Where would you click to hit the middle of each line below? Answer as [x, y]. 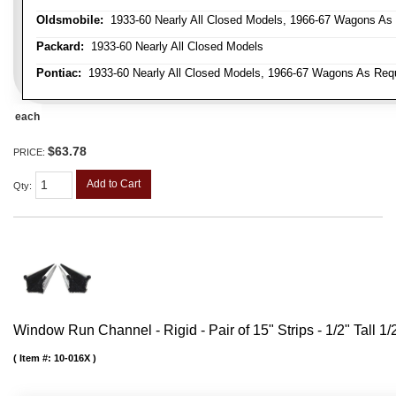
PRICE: [30, 152]
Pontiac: [59, 72]
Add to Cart [114, 183]
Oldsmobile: [70, 19]
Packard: [60, 46]
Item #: [37, 358]
